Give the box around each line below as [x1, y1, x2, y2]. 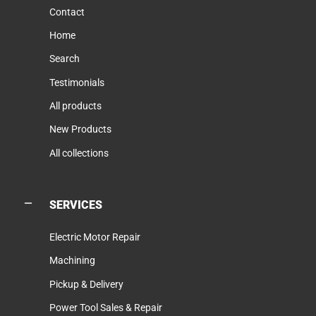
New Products [49, 123, 111, 135]
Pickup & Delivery [49, 278, 123, 290]
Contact [49, 6, 85, 18]
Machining [49, 255, 95, 267]
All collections [49, 147, 109, 159]
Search [49, 53, 80, 65]
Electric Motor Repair [49, 231, 140, 243]
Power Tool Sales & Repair [49, 301, 162, 313]
